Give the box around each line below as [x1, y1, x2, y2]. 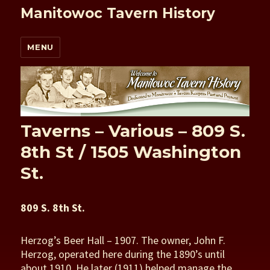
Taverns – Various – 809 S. [20, 120, 246, 141]
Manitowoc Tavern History [20, 5, 216, 22]
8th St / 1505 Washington [20, 141, 242, 162]
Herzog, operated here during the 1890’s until [20, 247, 225, 262]
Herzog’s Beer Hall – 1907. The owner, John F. [20, 233, 226, 248]
